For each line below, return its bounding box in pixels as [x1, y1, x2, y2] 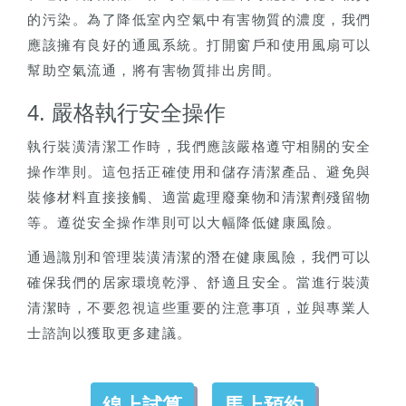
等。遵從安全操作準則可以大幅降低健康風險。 [27, 215, 342, 231]
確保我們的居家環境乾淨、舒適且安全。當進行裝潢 [27, 275, 372, 291]
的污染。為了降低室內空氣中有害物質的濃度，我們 [27, 12, 372, 28]
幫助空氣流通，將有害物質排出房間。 [27, 63, 282, 79]
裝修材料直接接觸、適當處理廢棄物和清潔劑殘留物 [27, 189, 372, 206]
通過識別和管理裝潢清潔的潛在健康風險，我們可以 [27, 249, 372, 266]
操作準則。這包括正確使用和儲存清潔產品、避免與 [27, 164, 372, 180]
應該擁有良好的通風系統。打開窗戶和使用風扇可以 [27, 37, 372, 53]
